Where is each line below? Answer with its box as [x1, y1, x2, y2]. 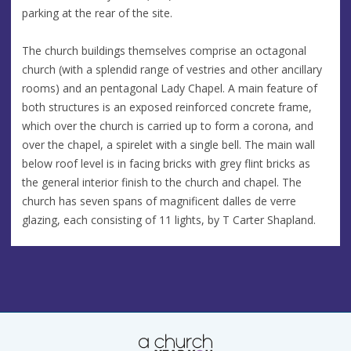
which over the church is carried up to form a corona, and [22, 118, 313, 133]
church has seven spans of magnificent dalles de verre [22, 193, 296, 208]
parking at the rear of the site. [22, 5, 172, 20]
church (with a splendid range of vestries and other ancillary [22, 61, 322, 77]
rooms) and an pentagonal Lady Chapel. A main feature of [22, 80, 317, 96]
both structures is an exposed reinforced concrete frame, [22, 99, 312, 114]
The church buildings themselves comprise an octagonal [22, 42, 306, 58]
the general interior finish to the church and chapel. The [22, 174, 302, 190]
